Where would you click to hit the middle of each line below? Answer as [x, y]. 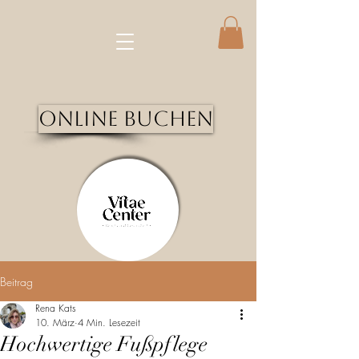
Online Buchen [126, 119]
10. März [55, 323]
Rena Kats [56, 308]
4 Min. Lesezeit [109, 323]
